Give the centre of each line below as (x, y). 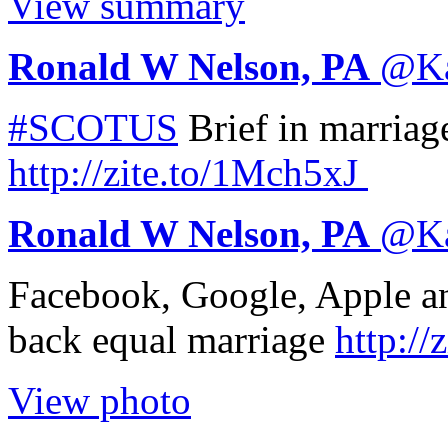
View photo (99, 400)
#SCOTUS (93, 127)
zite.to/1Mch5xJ (230, 172)
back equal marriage (171, 339)
